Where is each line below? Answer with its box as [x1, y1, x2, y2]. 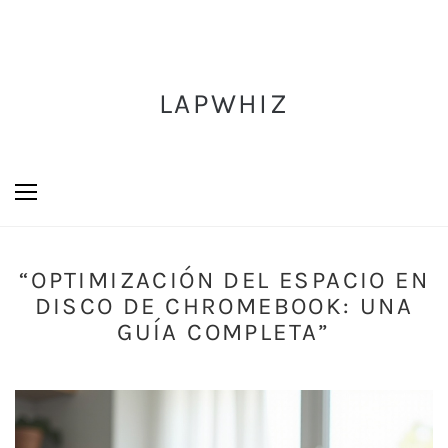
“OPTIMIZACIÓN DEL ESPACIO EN [18, 266, 430, 294]
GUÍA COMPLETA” [117, 318, 331, 346]
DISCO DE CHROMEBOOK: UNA [34, 292, 414, 320]
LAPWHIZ [159, 87, 289, 120]
